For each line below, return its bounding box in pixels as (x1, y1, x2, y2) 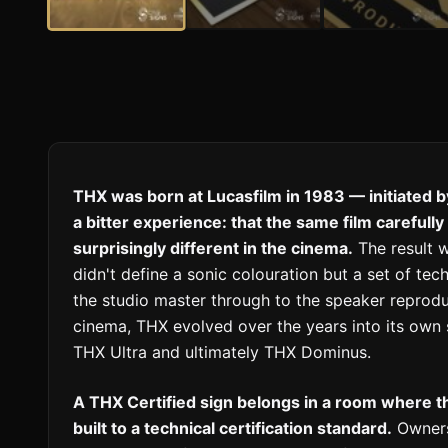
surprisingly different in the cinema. (73, 238, 353, 259)
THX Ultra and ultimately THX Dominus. (73, 342, 371, 363)
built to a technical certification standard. (73, 418, 392, 439)
